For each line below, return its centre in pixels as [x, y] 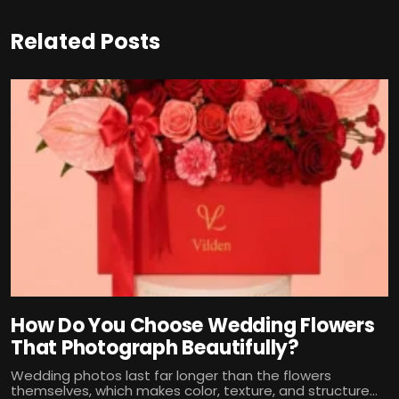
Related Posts [85, 42]
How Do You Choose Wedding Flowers [193, 326]
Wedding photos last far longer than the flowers [171, 376]
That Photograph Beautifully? [155, 348]
